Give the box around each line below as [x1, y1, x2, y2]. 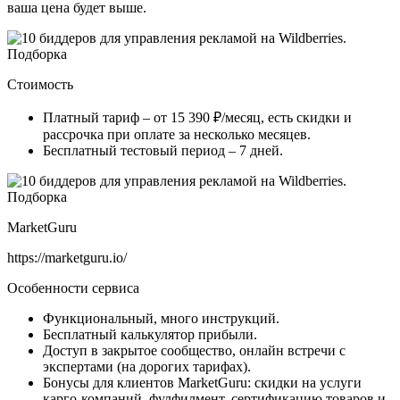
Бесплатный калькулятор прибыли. [43, 326, 261, 342]
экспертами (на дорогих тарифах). [43, 358, 254, 374]
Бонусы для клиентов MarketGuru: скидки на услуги [43, 374, 362, 390]
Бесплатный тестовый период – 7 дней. [43, 142, 283, 158]
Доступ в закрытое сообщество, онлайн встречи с [43, 342, 346, 358]
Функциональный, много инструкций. [43, 310, 287, 326]
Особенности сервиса [7, 279, 139, 296]
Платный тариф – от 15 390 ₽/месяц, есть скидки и [43, 109, 352, 125]
